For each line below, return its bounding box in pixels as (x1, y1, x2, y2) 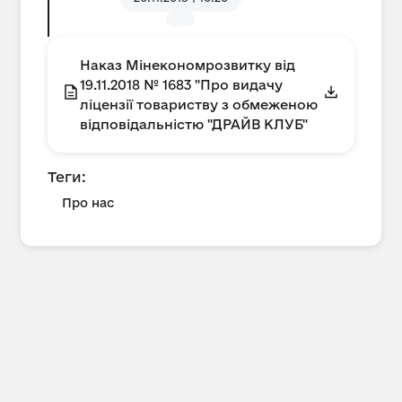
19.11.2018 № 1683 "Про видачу (80, 76, 283, 92)
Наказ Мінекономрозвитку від (80, 57, 295, 73)
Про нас (62, 196, 114, 210)
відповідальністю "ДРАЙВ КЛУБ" (80, 116, 308, 132)
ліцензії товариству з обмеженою (80, 96, 318, 112)
